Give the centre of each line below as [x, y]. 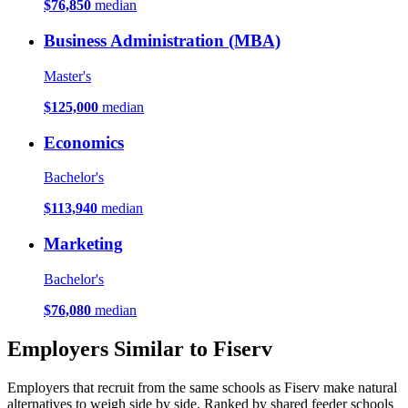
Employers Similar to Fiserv [140, 348]
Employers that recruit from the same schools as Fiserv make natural [202, 387]
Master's [67, 76]
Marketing [83, 244]
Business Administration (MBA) [162, 41]
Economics [84, 142]
